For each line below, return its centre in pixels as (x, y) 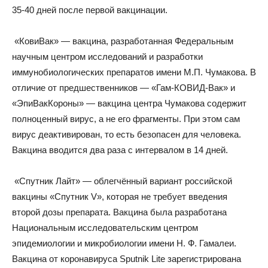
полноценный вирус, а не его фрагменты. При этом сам (126, 119)
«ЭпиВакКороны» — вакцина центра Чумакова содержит (129, 103)
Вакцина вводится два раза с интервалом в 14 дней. (120, 150)
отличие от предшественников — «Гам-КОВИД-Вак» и (124, 88)
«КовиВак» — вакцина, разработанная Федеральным (123, 41)
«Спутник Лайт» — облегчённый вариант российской (122, 181)
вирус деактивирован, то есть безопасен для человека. (127, 134)
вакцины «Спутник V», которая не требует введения (120, 197)
